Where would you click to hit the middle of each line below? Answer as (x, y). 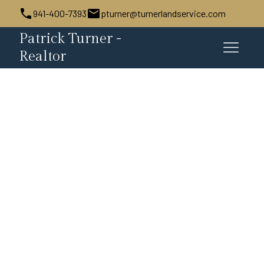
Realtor (42, 57)
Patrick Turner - (70, 39)
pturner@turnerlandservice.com (163, 13)
